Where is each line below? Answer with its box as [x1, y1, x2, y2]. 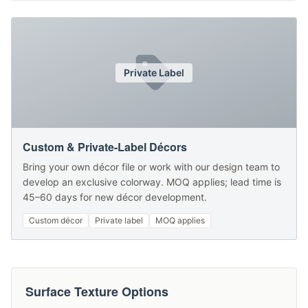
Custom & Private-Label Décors [23, 139, 187, 155]
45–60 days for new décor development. [23, 191, 207, 203]
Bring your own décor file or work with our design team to [23, 161, 280, 173]
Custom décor [29, 215, 82, 225]
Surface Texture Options [25, 283, 168, 300]
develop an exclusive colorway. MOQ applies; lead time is [23, 176, 281, 188]
